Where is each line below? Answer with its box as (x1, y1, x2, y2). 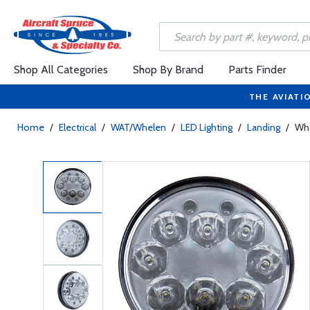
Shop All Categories (14, 63, 108, 76)
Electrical (59, 121, 96, 134)
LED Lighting (181, 121, 232, 134)
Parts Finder (228, 63, 286, 76)
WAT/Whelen (111, 121, 166, 134)
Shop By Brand (133, 63, 203, 76)
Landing (247, 121, 280, 134)
